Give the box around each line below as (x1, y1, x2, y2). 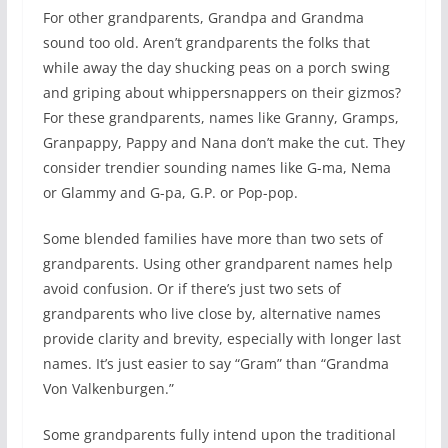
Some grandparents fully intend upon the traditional (42, 425, 396, 445)
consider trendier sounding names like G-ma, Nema (42, 158, 391, 178)
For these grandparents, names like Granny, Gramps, (42, 108, 399, 128)
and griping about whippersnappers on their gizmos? (42, 83, 401, 103)
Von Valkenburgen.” (42, 379, 174, 399)
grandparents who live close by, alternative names (42, 304, 381, 324)
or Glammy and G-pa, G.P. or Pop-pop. (42, 183, 302, 203)
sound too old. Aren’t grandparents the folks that (42, 33, 370, 53)
